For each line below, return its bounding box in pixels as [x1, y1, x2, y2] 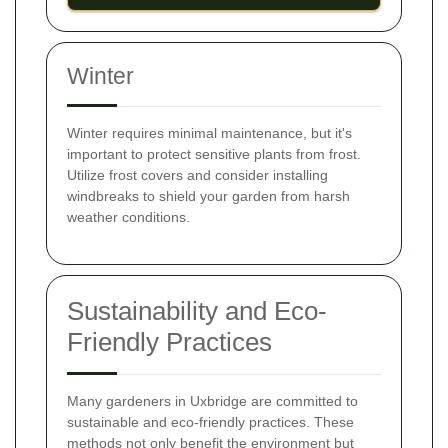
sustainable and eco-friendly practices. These [67, 413, 354, 430]
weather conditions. [67, 208, 190, 225]
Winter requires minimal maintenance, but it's [67, 124, 352, 141]
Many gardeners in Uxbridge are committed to [67, 392, 358, 409]
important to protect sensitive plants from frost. [67, 145, 361, 162]
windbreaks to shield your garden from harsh [67, 187, 350, 204]
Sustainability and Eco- [67, 295, 327, 326]
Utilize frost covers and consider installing [67, 166, 328, 183]
